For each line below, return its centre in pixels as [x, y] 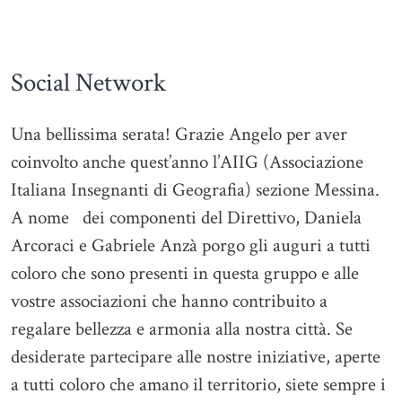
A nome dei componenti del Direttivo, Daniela [186, 218]
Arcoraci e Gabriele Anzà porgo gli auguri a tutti [191, 246]
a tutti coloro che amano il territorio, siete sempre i [198, 385]
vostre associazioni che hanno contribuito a [169, 301]
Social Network [88, 83]
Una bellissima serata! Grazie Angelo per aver [179, 135]
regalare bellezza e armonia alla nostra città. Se [182, 329]
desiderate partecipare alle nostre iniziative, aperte [196, 357]
